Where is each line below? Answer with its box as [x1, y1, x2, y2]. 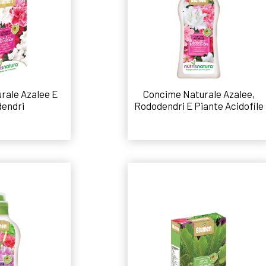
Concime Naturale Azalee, [142, 87, 255, 100]
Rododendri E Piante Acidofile [134, 99, 264, 112]
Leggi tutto [175, 127, 223, 138]
